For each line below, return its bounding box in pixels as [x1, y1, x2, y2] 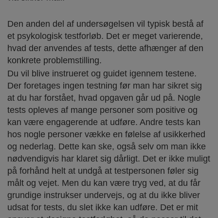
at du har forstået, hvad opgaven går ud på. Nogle [7, 92, 200, 103]
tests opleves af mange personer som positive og [7, 105, 198, 115]
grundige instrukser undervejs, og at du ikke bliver [7, 190, 200, 200]
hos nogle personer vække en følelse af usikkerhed [7, 129, 205, 139]
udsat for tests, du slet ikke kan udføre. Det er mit [7, 202, 198, 212]
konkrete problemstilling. [7, 55, 102, 65]
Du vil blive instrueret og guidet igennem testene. [7, 68, 197, 78]
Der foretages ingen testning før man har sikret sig [7, 80, 202, 91]
